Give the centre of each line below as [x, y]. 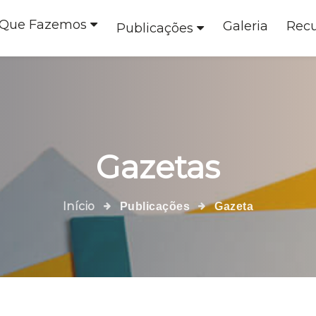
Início [79, 206]
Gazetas [158, 167]
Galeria [245, 26]
